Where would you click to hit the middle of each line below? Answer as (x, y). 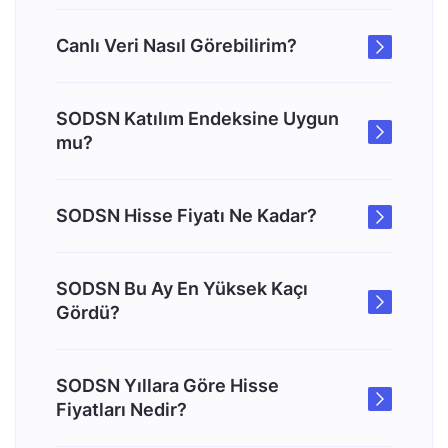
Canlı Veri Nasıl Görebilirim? (176, 45)
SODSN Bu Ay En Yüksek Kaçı (182, 288)
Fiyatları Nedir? (121, 409)
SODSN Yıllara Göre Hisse (167, 385)
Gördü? (88, 312)
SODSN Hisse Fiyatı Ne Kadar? (186, 215)
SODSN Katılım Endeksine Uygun (197, 118)
